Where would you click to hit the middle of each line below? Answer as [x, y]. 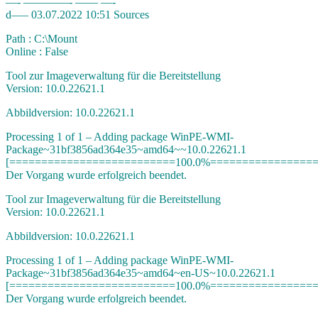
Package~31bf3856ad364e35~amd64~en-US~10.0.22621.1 [141, 273]
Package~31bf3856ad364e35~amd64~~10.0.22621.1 [126, 149]
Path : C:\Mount [42, 38]
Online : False [37, 51]
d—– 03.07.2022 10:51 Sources [77, 14]
